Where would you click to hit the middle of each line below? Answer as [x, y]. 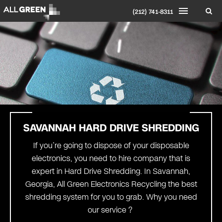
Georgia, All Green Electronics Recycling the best [111, 184]
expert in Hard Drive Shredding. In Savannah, [111, 171]
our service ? [111, 210]
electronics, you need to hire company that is [111, 159]
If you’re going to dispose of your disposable [111, 146]
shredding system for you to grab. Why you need [111, 197]
